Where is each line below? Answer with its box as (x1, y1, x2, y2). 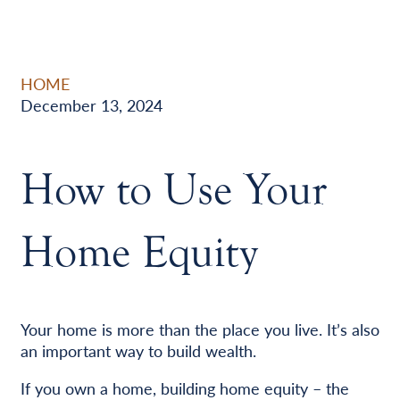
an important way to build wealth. (20, 338, 256, 362)
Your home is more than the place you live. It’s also (20, 317, 379, 340)
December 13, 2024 (20, 93, 162, 116)
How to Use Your (20, 163, 327, 215)
